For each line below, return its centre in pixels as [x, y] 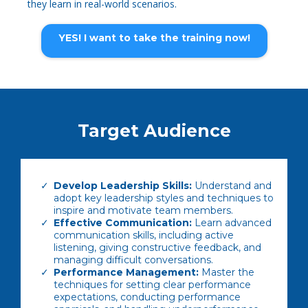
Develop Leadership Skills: [123, 186]
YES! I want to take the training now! [154, 38]
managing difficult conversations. [133, 260]
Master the [227, 272]
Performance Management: [126, 272]
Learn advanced [232, 223]
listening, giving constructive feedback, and [157, 247]
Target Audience [154, 131]
